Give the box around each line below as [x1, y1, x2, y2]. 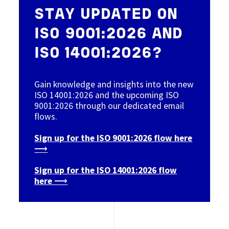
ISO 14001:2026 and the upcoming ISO [34, 89, 179, 101]
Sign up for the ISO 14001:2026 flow [34, 164, 177, 176]
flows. [34, 110, 58, 122]
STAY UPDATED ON [34, 8, 178, 22]
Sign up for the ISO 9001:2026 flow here [34, 132, 193, 144]
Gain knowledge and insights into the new [34, 78, 194, 90]
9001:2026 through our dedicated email [34, 100, 185, 111]
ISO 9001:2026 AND [34, 27, 183, 41]
